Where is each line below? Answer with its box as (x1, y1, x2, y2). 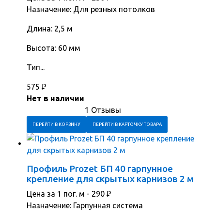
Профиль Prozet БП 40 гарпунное (27, 163, 173, 174)
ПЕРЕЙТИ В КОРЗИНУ (32, 122, 81, 127)
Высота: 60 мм (27, 44, 80, 53)
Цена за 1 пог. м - (27, 189, 92, 199)
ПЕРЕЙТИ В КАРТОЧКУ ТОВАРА (92, 122, 162, 127)
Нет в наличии (27, 94, 84, 103)
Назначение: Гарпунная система (27, 201, 143, 210)
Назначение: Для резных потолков (27, 5, 155, 14)
